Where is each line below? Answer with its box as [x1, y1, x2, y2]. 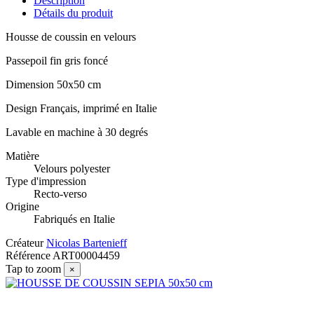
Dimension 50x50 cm [6, 78, 101, 91]
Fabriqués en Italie [34, 213, 115, 226]
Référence [6, 250, 53, 262]
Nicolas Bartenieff [46, 237, 127, 250]
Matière [6, 150, 39, 163]
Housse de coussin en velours [6, 31, 139, 43]
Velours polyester [34, 163, 110, 175]
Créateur [6, 237, 43, 250]
